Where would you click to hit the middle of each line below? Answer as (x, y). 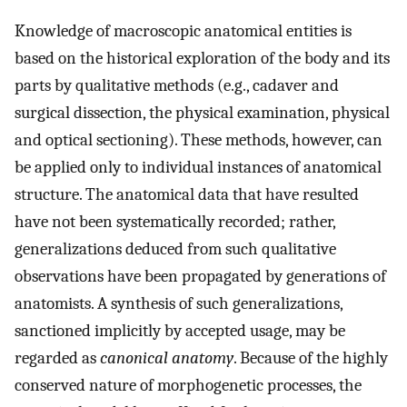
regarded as (57, 358)
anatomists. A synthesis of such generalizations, (179, 304)
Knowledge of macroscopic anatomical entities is (183, 31)
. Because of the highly (311, 358)
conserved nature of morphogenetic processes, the (188, 386)
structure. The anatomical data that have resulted (187, 195)
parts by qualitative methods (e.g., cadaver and (177, 86)
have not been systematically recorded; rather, (175, 222)
